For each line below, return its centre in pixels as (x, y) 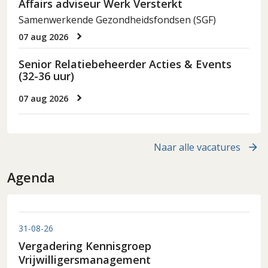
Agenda (31, 178)
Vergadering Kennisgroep (85, 246)
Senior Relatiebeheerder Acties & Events (125, 64)
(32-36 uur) (47, 76)
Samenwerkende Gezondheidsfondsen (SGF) (118, 20)
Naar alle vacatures (197, 147)
